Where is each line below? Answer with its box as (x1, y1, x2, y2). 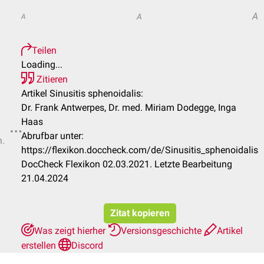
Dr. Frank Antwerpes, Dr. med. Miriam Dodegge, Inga (21, 102, 236, 113)
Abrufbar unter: (21, 130, 84, 141)
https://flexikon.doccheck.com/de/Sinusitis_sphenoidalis (21, 144, 258, 156)
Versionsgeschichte (121, 225, 204, 236)
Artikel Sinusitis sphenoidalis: (21, 88, 143, 99)
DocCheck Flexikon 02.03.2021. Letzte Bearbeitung (21, 159, 232, 170)
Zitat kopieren (110, 207, 170, 219)
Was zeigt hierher (34, 225, 108, 236)
